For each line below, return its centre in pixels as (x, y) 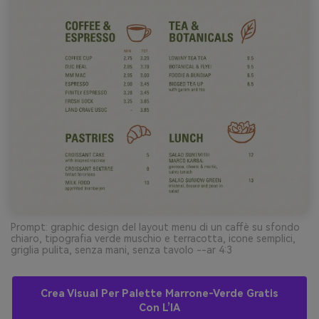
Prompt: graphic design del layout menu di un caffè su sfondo (155, 227)
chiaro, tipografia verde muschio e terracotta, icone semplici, (153, 238)
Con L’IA (159, 308)
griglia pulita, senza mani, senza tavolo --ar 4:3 (121, 250)
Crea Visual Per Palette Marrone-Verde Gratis (159, 293)
